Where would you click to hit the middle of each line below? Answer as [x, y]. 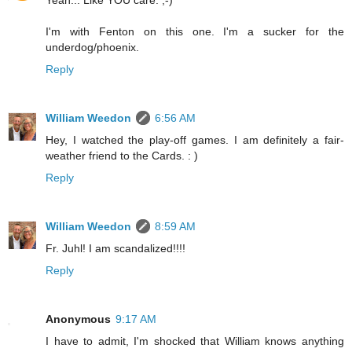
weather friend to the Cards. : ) [122, 156]
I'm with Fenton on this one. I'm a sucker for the [195, 32]
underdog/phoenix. [92, 48]
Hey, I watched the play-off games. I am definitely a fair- [195, 140]
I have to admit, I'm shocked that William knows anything [195, 341]
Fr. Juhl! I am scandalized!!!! [115, 249]
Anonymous [78, 319]
